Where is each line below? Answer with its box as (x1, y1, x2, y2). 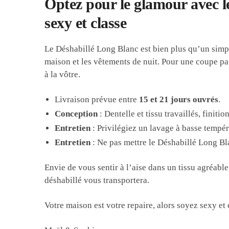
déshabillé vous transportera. (44, 175, 150, 185)
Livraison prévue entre (55, 94, 140, 104)
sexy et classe (44, 14, 127, 31)
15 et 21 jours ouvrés (139, 94, 219, 104)
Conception (55, 108, 98, 119)
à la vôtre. (44, 69, 81, 79)
